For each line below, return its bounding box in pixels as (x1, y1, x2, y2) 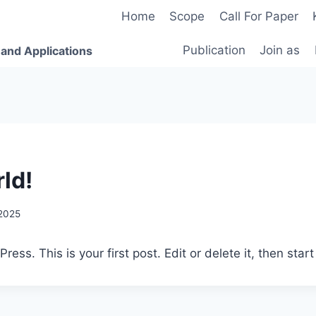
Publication (182, 42, 245, 57)
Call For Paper (219, 9, 298, 24)
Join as (260, 42, 300, 57)
